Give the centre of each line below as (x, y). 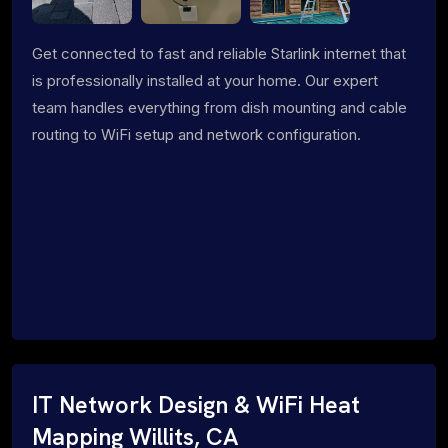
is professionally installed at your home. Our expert (205, 80)
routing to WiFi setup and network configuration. (196, 134)
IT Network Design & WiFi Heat (196, 404)
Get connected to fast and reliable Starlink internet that (219, 53)
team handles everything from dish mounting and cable (219, 107)
